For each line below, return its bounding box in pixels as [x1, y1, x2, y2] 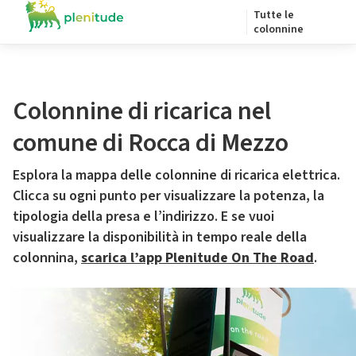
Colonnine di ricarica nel [13, 93, 271, 130]
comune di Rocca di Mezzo [13, 125, 288, 161]
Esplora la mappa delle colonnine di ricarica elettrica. [13, 165, 340, 185]
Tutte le [253, 7, 294, 23]
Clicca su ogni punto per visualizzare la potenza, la [13, 186, 324, 206]
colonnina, [13, 248, 81, 268]
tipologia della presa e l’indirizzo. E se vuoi [13, 207, 274, 226]
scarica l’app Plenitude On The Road [81, 248, 314, 268]
